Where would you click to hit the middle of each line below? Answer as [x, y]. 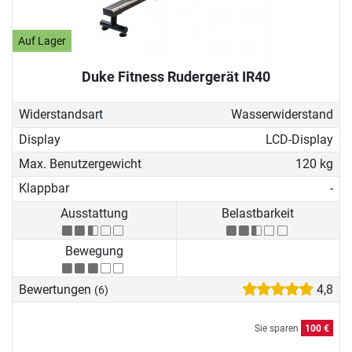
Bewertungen [57, 289]
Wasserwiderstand [282, 115]
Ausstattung [94, 213]
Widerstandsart [61, 115]
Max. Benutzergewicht [80, 164]
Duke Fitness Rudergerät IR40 [176, 77]
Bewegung [94, 251]
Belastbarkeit [258, 213]
